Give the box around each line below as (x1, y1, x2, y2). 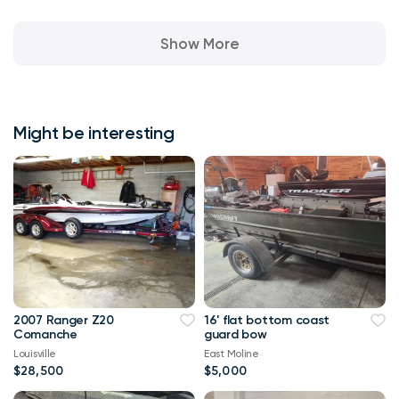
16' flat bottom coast (204, 313, 330, 329)
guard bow (204, 327, 267, 343)
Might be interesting (13, 122, 175, 144)
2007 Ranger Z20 (13, 313, 114, 329)
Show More (159, 34, 240, 53)
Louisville (13, 347, 57, 361)
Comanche (13, 327, 77, 343)
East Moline (204, 347, 259, 361)
